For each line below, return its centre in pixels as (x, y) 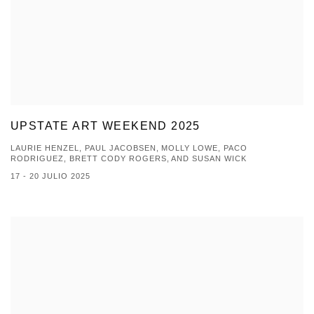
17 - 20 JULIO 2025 (50, 176)
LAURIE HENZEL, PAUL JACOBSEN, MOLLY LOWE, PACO (129, 148)
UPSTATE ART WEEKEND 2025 (105, 126)
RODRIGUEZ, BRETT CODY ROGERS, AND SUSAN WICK (129, 159)
